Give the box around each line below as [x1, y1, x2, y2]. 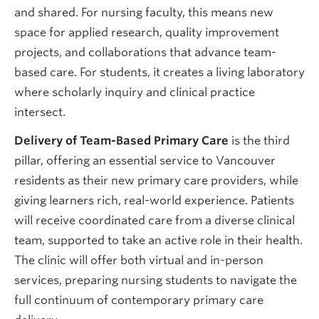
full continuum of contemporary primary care [14, 293, 263, 307]
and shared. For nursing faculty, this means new [14, 5, 273, 19]
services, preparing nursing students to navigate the [14, 273, 297, 287]
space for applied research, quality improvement [14, 25, 279, 39]
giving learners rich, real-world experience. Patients [14, 193, 294, 207]
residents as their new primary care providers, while [14, 173, 298, 187]
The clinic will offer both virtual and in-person [14, 253, 263, 267]
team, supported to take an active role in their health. [14, 233, 303, 247]
